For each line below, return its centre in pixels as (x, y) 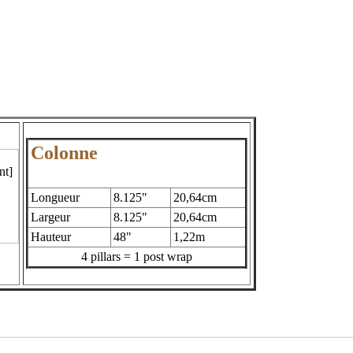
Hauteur (51, 237)
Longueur (55, 197)
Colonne (64, 153)
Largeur (50, 217)
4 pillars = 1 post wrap (137, 256)
